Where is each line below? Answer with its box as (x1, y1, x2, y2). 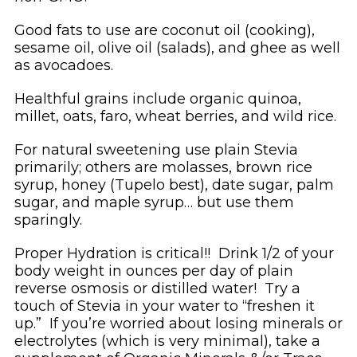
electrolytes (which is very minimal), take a (14, 331, 320, 350)
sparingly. (14, 210, 82, 229)
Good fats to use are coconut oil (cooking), (14, 21, 315, 39)
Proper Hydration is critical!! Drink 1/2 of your (14, 244, 334, 262)
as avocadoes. (14, 56, 117, 74)
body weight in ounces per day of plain (14, 261, 293, 280)
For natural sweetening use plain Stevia (14, 140, 298, 159)
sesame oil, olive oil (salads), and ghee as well (14, 38, 340, 57)
